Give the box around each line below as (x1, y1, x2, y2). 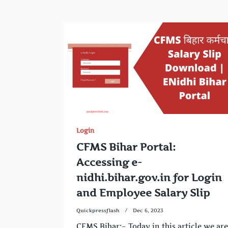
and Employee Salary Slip (76, 187, 210, 199)
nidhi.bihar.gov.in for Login (76, 172, 222, 184)
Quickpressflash (76, 207, 120, 214)
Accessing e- (76, 156, 142, 168)
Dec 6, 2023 (133, 207, 164, 214)
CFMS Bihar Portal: (76, 141, 176, 153)
